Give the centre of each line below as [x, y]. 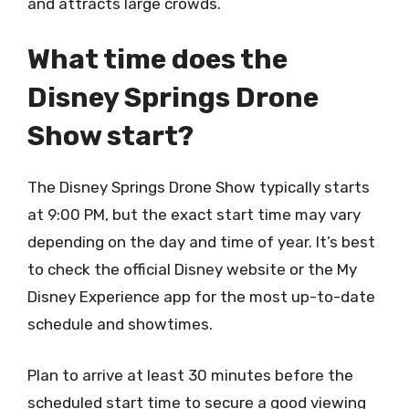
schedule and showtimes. [120, 324]
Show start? [110, 136]
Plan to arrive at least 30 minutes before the [190, 375]
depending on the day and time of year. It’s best [201, 242]
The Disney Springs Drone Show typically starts [199, 187]
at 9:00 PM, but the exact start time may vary [194, 215]
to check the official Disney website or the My [192, 269]
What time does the [157, 59]
